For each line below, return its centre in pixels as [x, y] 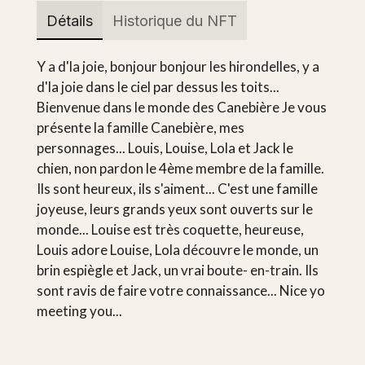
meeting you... [79, 311]
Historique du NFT [174, 20]
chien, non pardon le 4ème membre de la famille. [180, 169]
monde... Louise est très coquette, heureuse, [170, 230]
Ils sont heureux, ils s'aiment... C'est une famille [177, 189]
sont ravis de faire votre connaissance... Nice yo [180, 291]
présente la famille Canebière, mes [140, 128]
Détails [69, 20]
